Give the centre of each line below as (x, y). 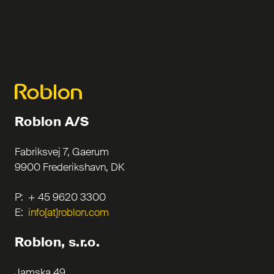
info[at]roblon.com (68, 212)
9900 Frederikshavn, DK (69, 167)
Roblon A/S (52, 122)
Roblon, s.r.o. (57, 242)
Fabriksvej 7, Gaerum (62, 152)
